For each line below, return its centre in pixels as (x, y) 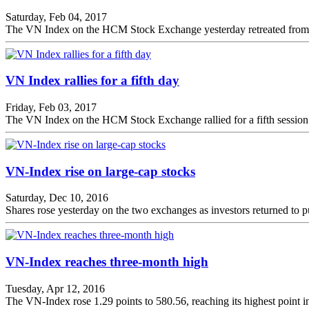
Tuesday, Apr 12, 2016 (55, 288)
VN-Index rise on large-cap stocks (100, 171)
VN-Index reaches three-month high (107, 262)
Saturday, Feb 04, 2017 (56, 17)
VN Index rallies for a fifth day (92, 81)
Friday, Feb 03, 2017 (51, 107)
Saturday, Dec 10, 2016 (57, 198)
